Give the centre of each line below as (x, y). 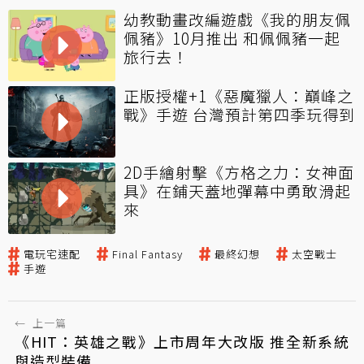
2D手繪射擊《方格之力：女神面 (239, 172)
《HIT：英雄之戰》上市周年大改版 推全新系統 (182, 342)
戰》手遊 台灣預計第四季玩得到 (239, 115)
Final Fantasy (147, 254)
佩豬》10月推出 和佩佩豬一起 (232, 38)
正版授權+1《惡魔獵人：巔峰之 (238, 96)
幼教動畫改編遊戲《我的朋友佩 (237, 19)
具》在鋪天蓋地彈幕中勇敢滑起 (237, 191)
